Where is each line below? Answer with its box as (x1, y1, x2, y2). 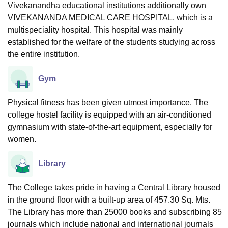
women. (8, 134, 36, 144)
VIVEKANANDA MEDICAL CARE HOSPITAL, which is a (8, 13, 213, 22)
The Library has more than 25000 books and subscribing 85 (8, 207, 222, 216)
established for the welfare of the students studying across (8, 37, 215, 46)
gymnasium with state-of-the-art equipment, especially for (8, 122, 212, 131)
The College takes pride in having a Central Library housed (8, 183, 220, 192)
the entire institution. (8, 49, 80, 59)
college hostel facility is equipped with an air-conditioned (8, 110, 211, 119)
